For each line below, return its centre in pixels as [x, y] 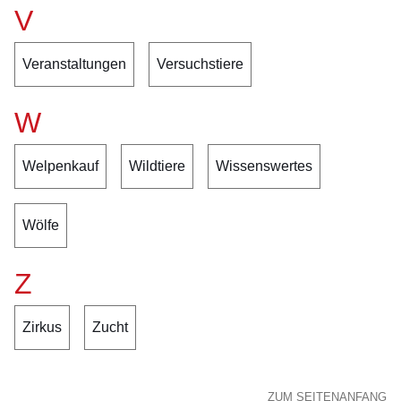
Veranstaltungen [74, 64]
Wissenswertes [264, 166]
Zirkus [42, 327]
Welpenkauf [60, 166]
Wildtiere [157, 166]
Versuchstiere [200, 64]
